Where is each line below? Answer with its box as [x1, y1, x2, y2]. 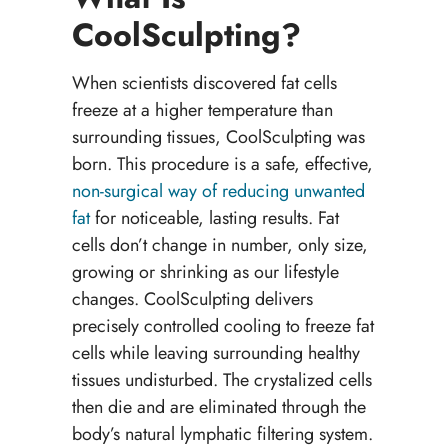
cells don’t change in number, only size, [71, 232, 368, 259]
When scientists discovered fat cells [71, 70, 337, 97]
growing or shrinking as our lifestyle [71, 259, 339, 286]
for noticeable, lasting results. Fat [89, 205, 339, 232]
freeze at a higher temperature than [71, 97, 333, 124]
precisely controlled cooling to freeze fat [71, 313, 374, 340]
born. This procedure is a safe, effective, [71, 151, 373, 178]
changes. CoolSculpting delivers [71, 286, 313, 313]
